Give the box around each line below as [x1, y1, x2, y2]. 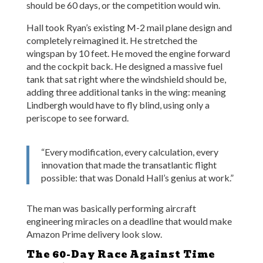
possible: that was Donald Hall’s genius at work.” [41, 172, 234, 183]
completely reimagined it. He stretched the [26, 35, 197, 46]
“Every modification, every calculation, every [41, 146, 218, 157]
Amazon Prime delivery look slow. [26, 228, 162, 240]
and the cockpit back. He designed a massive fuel [26, 60, 222, 72]
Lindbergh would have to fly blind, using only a [26, 99, 210, 110]
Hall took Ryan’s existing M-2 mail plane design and [26, 22, 232, 33]
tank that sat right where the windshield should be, [26, 73, 226, 85]
